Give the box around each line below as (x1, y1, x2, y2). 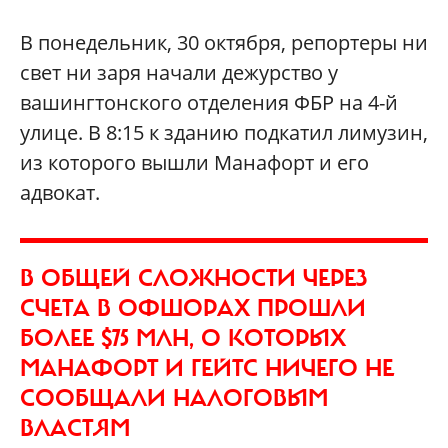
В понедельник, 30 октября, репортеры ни (20, 28, 428, 56)
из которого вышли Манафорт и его (20, 148, 369, 176)
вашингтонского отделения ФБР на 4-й (20, 88, 398, 116)
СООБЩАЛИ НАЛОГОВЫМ (20, 382, 328, 413)
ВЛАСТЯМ (20, 412, 130, 443)
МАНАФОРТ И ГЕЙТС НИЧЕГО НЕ (20, 352, 394, 383)
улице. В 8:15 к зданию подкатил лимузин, (20, 118, 428, 146)
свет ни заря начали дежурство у (20, 58, 338, 86)
